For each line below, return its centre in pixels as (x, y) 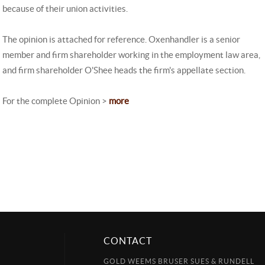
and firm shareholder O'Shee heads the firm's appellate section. (124, 70)
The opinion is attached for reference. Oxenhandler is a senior (121, 39)
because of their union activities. (65, 9)
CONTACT (128, 241)
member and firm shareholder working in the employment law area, (131, 55)
